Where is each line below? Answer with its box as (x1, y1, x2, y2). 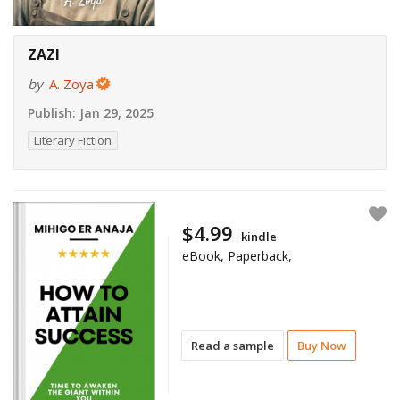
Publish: (28, 104, 76, 122)
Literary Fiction (34, 132, 112, 149)
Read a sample (191, 337, 275, 354)
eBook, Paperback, (182, 246, 293, 264)
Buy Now (297, 337, 347, 354)
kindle (241, 228, 278, 245)
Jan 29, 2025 (76, 104, 154, 122)
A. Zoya (49, 75, 94, 94)
